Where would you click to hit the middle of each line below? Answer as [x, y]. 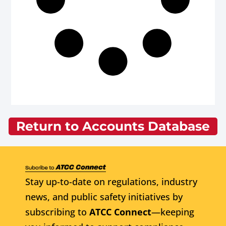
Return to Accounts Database [113, 126]
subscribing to [57, 212]
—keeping [173, 212]
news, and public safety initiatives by [104, 197]
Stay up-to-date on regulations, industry [111, 182]
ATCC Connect [120, 212]
